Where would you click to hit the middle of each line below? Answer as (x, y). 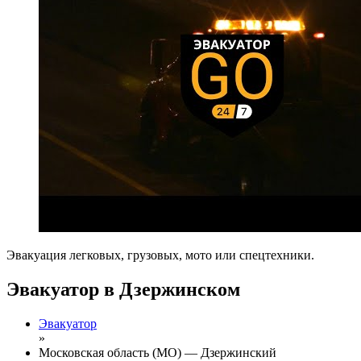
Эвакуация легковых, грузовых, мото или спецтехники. (160, 255)
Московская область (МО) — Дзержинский (158, 352)
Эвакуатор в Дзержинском (123, 289)
